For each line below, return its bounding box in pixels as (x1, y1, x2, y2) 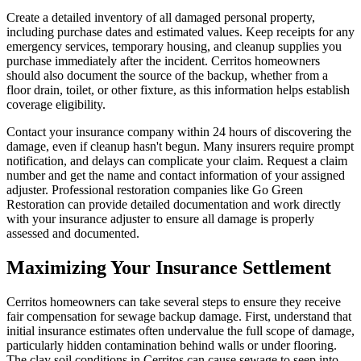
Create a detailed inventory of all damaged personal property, (6, 10, 315, 25)
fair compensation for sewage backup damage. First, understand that (6, 309, 351, 323)
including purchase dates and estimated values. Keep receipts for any (6, 25, 355, 39)
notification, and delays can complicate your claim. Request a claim (6, 154, 347, 168)
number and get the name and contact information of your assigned (6, 168, 345, 183)
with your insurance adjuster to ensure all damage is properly (6, 212, 314, 226)
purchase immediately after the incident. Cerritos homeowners (6, 54, 320, 68)
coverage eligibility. (6, 98, 106, 112)
